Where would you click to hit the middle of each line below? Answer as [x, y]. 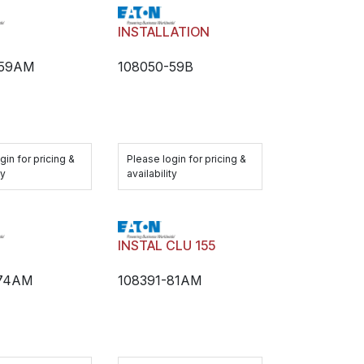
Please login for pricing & [186, 158]
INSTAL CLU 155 [166, 246]
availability [152, 173]
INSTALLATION [163, 31]
